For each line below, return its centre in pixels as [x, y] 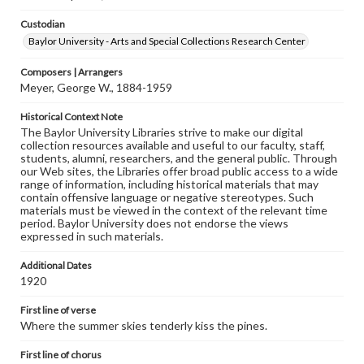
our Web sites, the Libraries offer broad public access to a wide [179, 171]
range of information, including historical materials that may [169, 184]
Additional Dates [56, 265]
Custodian [43, 24]
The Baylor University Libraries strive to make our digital [162, 132]
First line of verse [58, 310]
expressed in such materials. [92, 236]
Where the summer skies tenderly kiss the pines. [144, 325]
